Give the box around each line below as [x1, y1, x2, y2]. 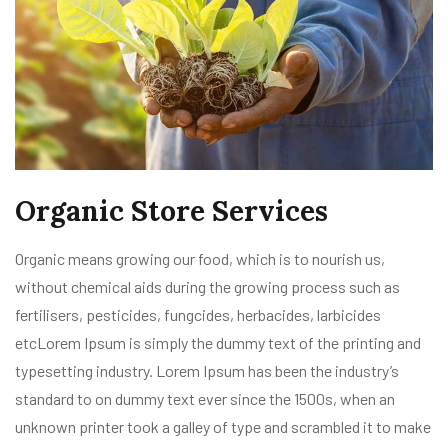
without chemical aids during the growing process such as [15, 277, 400, 297]
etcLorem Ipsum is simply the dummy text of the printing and [15, 333, 421, 353]
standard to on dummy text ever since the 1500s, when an [15, 389, 395, 409]
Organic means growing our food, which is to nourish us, [15, 249, 385, 269]
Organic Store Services [15, 193, 328, 230]
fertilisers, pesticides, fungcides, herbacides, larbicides [15, 305, 381, 325]
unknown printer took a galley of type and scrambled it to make [15, 417, 431, 437]
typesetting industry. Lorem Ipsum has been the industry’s [15, 361, 399, 381]
